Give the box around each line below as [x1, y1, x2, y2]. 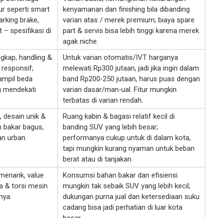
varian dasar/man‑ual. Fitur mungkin [63, 85, 177, 94]
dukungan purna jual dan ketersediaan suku [63, 192, 200, 201]
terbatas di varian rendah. [63, 96, 143, 105]
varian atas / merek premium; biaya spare [63, 16, 195, 25]
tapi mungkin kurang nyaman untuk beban [63, 144, 195, 153]
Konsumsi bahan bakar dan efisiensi [63, 171, 178, 180]
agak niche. [63, 37, 98, 46]
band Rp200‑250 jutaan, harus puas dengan [63, 74, 200, 84]
